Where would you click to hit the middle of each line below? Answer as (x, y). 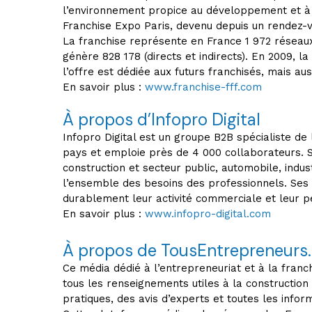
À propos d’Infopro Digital (162, 119)
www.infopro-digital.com (208, 214)
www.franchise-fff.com (203, 87)
